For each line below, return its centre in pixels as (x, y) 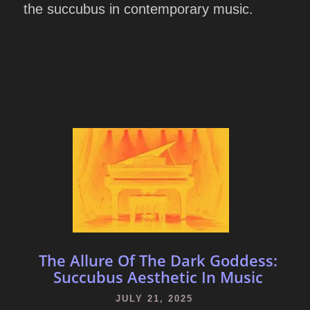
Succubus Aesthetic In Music (158, 276)
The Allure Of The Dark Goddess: (158, 260)
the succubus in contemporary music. (138, 9)
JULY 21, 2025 (154, 298)
